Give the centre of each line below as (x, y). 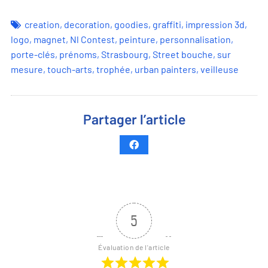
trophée (113, 70)
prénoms (78, 55)
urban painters (165, 70)
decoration (87, 25)
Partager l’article (134, 121)
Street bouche (183, 55)
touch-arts (70, 70)
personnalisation (195, 40)
